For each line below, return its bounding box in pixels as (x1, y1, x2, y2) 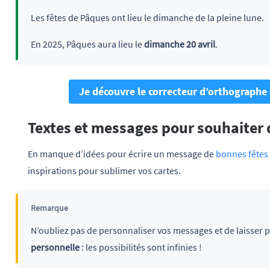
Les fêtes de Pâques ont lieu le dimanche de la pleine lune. (30, 11, 264, 24)
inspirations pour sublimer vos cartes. (28, 165, 181, 177)
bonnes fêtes (216, 148, 268, 160)
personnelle (30, 241, 80, 254)
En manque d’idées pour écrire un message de (28, 148, 216, 160)
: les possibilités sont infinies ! (79, 241, 202, 254)
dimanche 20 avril (143, 38, 215, 51)
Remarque (30, 202, 68, 214)
